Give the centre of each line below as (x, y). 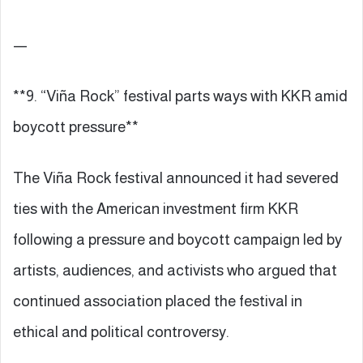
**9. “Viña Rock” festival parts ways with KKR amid (180, 96)
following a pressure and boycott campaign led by (177, 239)
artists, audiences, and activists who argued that (175, 270)
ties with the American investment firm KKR (156, 208)
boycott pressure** (76, 126)
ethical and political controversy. (121, 331)
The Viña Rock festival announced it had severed (176, 177)
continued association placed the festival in (158, 301)
